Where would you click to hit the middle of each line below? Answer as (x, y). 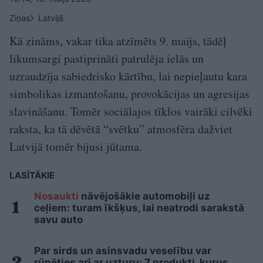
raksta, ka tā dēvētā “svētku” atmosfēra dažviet (121, 129)
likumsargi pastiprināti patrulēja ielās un (107, 59)
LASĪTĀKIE (32, 176)
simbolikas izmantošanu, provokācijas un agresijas (129, 94)
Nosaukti (56, 196)
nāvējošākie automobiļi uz (144, 196)
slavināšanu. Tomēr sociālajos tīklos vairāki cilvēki (131, 112)
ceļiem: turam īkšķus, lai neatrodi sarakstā (139, 208)
